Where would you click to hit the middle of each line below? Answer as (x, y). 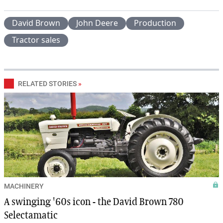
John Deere (97, 23)
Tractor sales (36, 40)
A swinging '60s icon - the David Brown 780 (94, 202)
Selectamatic (31, 216)
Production (155, 23)
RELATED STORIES (47, 84)
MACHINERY (24, 186)
